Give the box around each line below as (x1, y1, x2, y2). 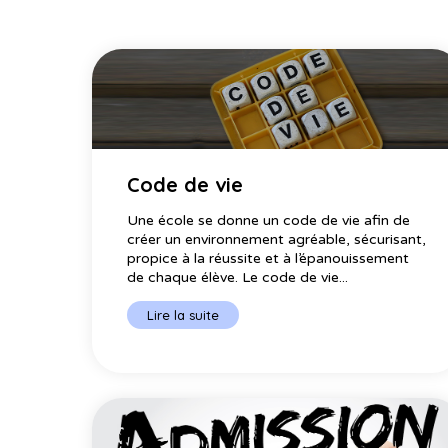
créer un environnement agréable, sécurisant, (127, 230, 426, 248)
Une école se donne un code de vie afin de (127, 211, 410, 229)
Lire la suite (147, 306, 219, 323)
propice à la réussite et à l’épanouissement (127, 249, 409, 267)
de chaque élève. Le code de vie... (127, 268, 348, 286)
